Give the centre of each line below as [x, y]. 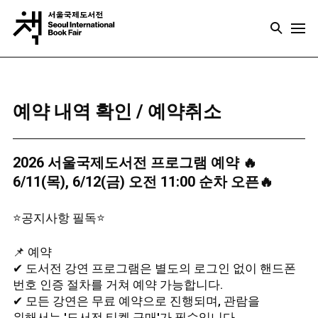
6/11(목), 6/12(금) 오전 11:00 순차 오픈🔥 [143, 182]
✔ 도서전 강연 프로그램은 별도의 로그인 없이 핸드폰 [154, 268]
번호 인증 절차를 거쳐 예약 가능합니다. [117, 285]
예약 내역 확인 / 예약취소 [117, 111]
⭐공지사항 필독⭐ [59, 218]
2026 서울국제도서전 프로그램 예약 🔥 [135, 163]
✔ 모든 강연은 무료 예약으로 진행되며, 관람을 [136, 301]
